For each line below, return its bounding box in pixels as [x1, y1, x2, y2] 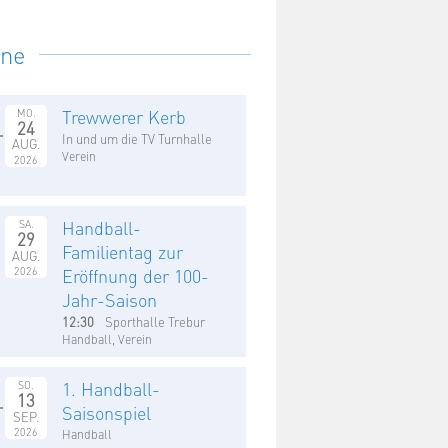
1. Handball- [62, 376, 161, 402]
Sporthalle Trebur [104, 312, 205, 331]
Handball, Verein [62, 330, 153, 348]
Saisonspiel [62, 400, 152, 426]
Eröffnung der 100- [62, 263, 210, 289]
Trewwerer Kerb [62, 103, 187, 129]
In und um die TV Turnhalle [62, 128, 213, 147]
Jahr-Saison [62, 287, 158, 313]
